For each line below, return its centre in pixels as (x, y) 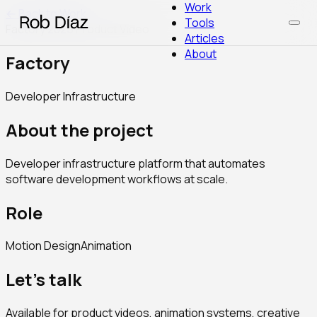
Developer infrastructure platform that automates (136, 163)
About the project (80, 129)
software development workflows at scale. (117, 179)
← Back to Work (46, 13)
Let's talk (44, 279)
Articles (204, 38)
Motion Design (43, 246)
